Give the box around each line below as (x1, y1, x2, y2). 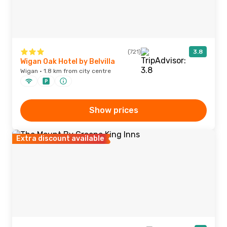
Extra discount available (16, 134, 104, 143)
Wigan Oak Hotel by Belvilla (20, 57, 115, 66)
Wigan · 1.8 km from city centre (20, 67, 111, 74)
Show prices (89, 105, 138, 115)
